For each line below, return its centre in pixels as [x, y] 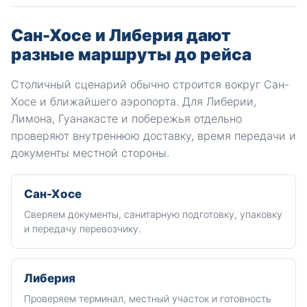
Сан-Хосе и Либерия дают [121, 35]
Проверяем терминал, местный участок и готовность [148, 298]
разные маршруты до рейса [131, 54]
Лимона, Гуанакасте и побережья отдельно [126, 119]
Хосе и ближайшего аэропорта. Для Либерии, [134, 101]
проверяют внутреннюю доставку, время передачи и [153, 136]
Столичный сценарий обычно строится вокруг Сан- [150, 84]
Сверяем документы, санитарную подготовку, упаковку [153, 214]
